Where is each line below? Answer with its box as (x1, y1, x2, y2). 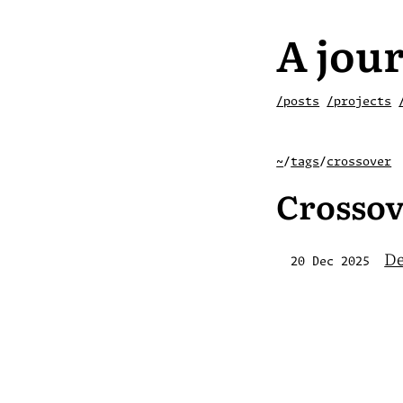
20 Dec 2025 (291, 256, 371, 268)
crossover (327, 157, 392, 168)
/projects (327, 96, 392, 108)
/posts (276, 96, 320, 108)
